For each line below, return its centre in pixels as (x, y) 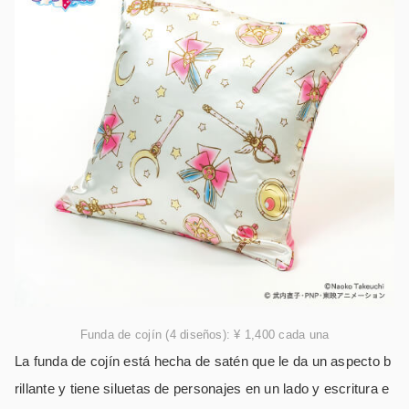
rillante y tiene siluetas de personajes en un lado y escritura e (202, 388)
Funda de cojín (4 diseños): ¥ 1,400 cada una (204, 334)
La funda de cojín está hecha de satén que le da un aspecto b (203, 361)
